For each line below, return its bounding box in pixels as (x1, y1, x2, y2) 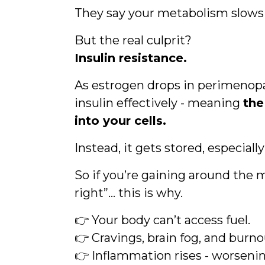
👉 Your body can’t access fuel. (74, 213, 250, 227)
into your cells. (74, 114, 166, 128)
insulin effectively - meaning (74, 96, 243, 110)
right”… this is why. (74, 186, 183, 200)
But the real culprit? (74, 33, 192, 47)
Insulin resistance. (74, 51, 187, 65)
